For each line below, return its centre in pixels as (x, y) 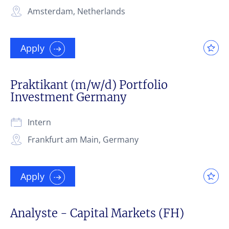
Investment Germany (68, 97)
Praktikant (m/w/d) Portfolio (89, 85)
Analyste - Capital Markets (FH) (97, 213)
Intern (39, 122)
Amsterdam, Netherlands (76, 11)
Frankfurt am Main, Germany (83, 139)
